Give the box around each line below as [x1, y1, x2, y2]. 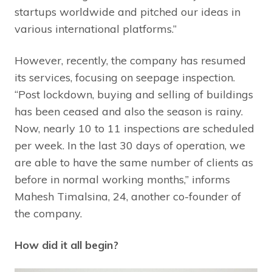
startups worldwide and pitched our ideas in [15, 4, 240, 19]
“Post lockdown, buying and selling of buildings [15, 87, 253, 101]
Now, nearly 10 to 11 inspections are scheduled [15, 121, 254, 135]
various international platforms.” [15, 21, 177, 36]
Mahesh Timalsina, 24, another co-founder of [15, 189, 241, 203]
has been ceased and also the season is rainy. [15, 104, 243, 118]
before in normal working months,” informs [15, 172, 230, 186]
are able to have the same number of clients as [15, 155, 253, 169]
